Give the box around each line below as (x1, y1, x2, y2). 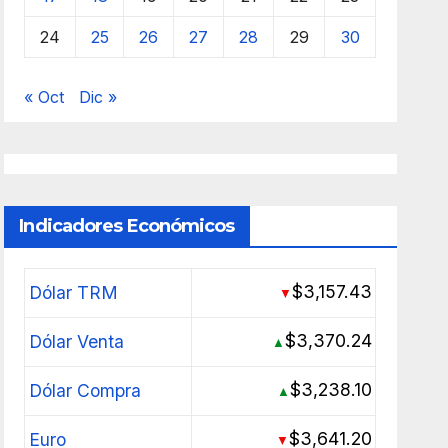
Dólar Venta (28, 330, 124, 352)
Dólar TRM (28, 281, 118, 303)
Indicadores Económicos (19, 214, 235, 237)
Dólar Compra (28, 379, 141, 401)
